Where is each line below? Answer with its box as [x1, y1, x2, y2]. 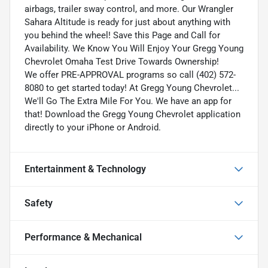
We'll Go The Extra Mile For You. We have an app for [25, 95, 232, 106]
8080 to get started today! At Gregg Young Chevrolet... [25, 82, 239, 93]
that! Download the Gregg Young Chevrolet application [25, 108, 240, 120]
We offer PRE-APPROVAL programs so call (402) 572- [25, 69, 236, 80]
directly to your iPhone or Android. [25, 121, 161, 133]
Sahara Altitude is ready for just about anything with [25, 16, 230, 28]
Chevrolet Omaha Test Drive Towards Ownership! [25, 56, 219, 67]
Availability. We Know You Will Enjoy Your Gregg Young [25, 42, 243, 54]
